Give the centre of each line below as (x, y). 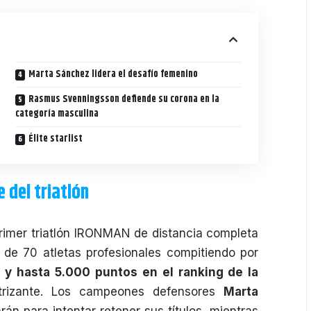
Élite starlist (56, 138)
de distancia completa (194, 233)
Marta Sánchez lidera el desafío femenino (114, 74)
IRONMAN (102, 233)
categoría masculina (57, 114)
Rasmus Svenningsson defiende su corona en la (124, 99)
